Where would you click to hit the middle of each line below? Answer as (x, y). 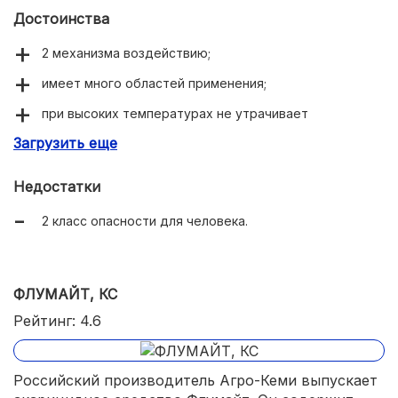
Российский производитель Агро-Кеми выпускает (195, 381)
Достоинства (61, 18)
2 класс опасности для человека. (145, 220)
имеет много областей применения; (154, 83)
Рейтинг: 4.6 (57, 320)
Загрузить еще (65, 143)
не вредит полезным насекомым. (145, 161)
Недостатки (57, 186)
